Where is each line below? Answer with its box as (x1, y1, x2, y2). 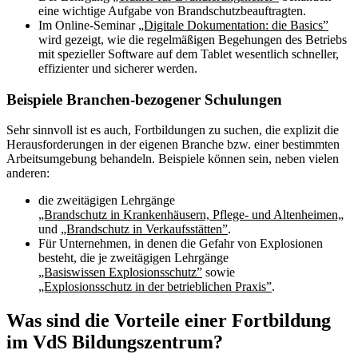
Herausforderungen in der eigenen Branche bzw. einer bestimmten (6, 137, 340, 152)
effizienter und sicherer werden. (38, 61, 197, 75)
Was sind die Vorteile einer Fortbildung (6, 310, 331, 332)
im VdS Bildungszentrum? (6, 332, 223, 353)
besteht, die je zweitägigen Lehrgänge (38, 251, 229, 265)
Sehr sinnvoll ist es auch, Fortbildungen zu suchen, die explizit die (6, 123, 339, 137)
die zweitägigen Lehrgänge (38, 193, 175, 208)
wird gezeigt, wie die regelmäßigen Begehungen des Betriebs (38, 32, 347, 46)
